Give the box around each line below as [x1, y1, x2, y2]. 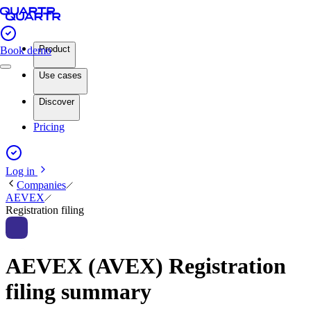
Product [39, 44, 70, 54]
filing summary [6, 279, 151, 305]
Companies [17, 179, 66, 191]
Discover [39, 96, 74, 107]
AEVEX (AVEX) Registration [6, 253, 286, 279]
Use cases [39, 70, 82, 81]
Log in [6, 165, 37, 177]
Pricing [33, 121, 65, 133]
